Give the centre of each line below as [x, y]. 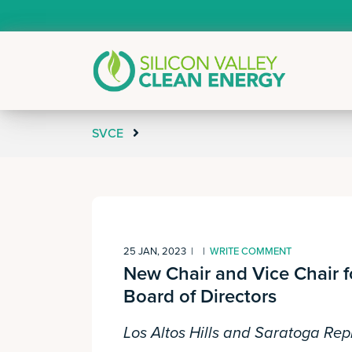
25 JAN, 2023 [155, 251]
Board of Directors [200, 297]
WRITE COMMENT [251, 251]
